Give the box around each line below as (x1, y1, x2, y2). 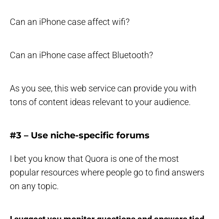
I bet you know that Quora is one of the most (10, 153, 179, 164)
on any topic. (10, 181, 59, 192)
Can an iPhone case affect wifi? (10, 17, 130, 27)
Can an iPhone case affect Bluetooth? (10, 50, 153, 61)
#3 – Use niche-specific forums (10, 130, 150, 141)
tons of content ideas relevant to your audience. (10, 97, 191, 108)
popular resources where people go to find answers (10, 167, 204, 178)
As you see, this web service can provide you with (10, 83, 197, 94)
